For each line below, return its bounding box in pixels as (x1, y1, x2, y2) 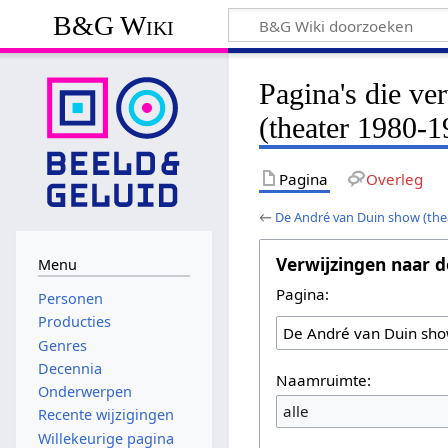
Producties (37, 312, 111, 332)
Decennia (37, 358, 102, 378)
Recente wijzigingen (37, 405, 174, 425)
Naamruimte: (276, 369, 372, 390)
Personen (37, 289, 103, 309)
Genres (37, 335, 87, 355)
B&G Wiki (53, 9, 175, 41)
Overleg (365, 168, 423, 189)
